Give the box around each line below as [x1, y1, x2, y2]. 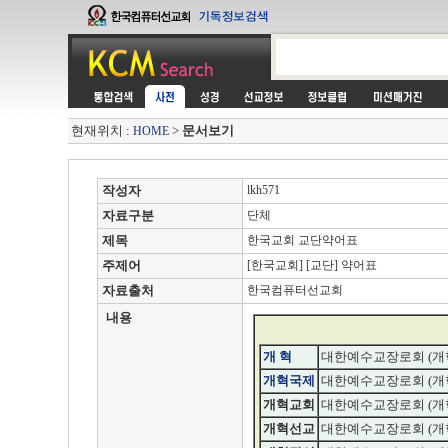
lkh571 [244, 183, 280, 197]
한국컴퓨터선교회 [244, 283, 343, 297]
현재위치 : [70, 123, 133, 138]
